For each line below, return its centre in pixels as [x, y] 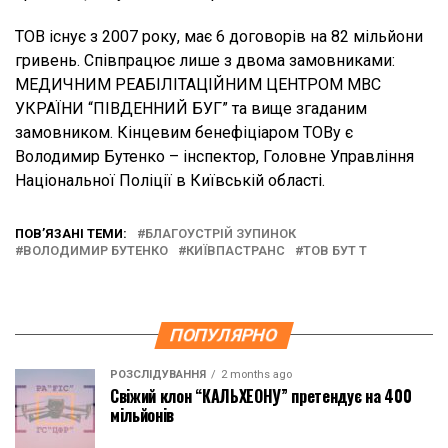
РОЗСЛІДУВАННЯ [158, 374]
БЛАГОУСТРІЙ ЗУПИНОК [220, 233]
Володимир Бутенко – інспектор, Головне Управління [214, 156]
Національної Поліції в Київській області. [170, 180]
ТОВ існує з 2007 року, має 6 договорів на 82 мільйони [219, 36]
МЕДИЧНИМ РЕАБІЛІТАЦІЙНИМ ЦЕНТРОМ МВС [198, 84]
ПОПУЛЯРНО [224, 334]
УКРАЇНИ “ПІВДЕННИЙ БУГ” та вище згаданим [191, 108]
